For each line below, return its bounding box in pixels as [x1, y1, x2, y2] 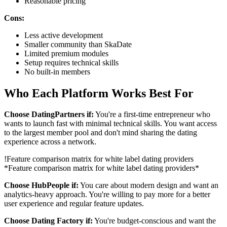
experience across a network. [4, 137, 96, 146]
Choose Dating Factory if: [4, 216, 93, 225]
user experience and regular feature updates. [4, 199, 144, 208]
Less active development [24, 30, 103, 40]
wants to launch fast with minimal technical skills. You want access [4, 119, 217, 128]
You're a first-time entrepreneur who [94, 110, 210, 119]
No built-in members [24, 67, 90, 76]
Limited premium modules [24, 49, 108, 58]
